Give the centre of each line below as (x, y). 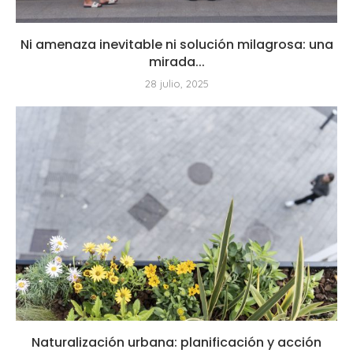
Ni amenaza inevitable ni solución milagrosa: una (176, 44)
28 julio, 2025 (176, 83)
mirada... (176, 61)
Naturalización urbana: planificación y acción (176, 342)
